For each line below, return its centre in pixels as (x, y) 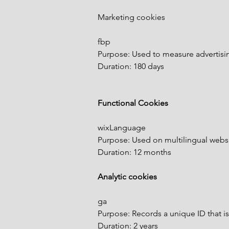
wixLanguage (122, 128)
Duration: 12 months (134, 152)
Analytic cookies (127, 177)
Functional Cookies (133, 103)
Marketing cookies (131, 17)
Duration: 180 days (131, 66)
